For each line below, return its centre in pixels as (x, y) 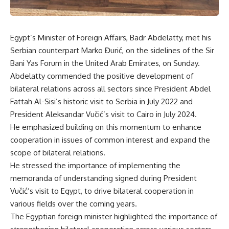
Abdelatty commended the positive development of (102, 76)
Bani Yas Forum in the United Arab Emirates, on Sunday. (105, 63)
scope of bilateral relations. (58, 153)
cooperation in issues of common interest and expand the (110, 140)
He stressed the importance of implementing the (95, 166)
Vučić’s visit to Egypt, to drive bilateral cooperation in (102, 191)
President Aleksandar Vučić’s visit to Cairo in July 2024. (104, 114)
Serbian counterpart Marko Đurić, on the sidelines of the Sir (112, 51)
